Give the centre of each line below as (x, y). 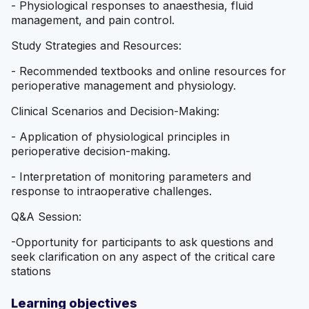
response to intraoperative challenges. (111, 191)
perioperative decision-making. (91, 151)
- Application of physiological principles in (120, 137)
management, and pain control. (93, 20)
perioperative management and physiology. (123, 86)
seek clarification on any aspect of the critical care (143, 257)
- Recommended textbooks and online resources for (149, 71)
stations (31, 271)
